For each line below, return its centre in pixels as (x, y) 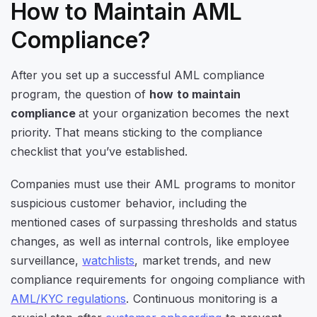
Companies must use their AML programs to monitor (154, 184)
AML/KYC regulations (69, 299)
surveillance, (47, 261)
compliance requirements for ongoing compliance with (158, 280)
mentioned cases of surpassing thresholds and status (154, 223)
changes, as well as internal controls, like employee (150, 242)
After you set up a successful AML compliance (138, 75)
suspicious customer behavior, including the (129, 203)
